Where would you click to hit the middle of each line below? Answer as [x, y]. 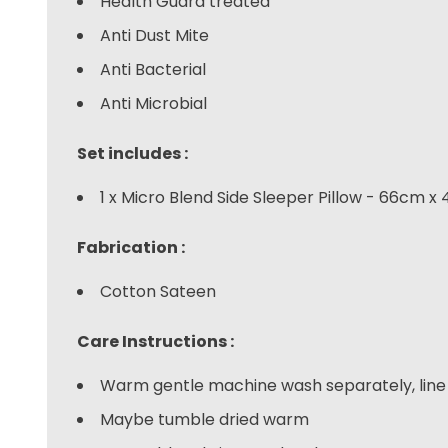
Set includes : [133, 153]
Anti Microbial [154, 103]
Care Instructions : [156, 341]
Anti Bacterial [153, 69]
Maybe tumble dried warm [205, 419]
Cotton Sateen [158, 291]
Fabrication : [131, 247]
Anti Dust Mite [155, 35]
